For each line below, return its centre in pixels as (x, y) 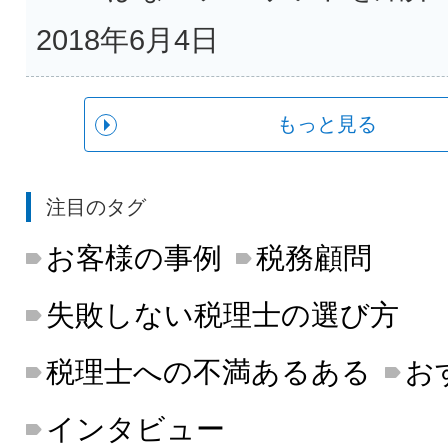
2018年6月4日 (127, 39)
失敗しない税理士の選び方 (222, 314)
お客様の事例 (133, 257)
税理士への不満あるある (208, 371)
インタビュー (135, 428)
